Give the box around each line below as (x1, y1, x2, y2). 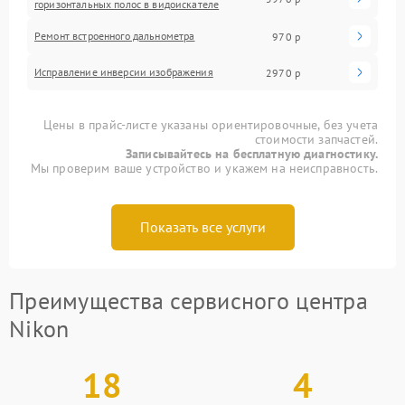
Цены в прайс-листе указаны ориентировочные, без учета (43, 117, 378, 133)
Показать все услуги (139, 218, 266, 236)
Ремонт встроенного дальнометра (34, 29, 195, 42)
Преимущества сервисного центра (9, 286, 368, 316)
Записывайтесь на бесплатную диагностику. (126, 146, 378, 162)
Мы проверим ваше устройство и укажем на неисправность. (30, 160, 378, 176)
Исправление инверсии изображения (34, 65, 213, 79)
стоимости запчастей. (254, 131, 378, 147)
